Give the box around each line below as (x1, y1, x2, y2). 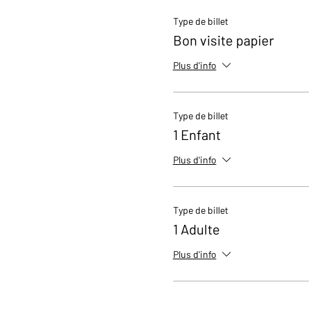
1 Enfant (172, 126, 221, 143)
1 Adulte (172, 221, 220, 238)
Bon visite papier (172, 32, 274, 49)
